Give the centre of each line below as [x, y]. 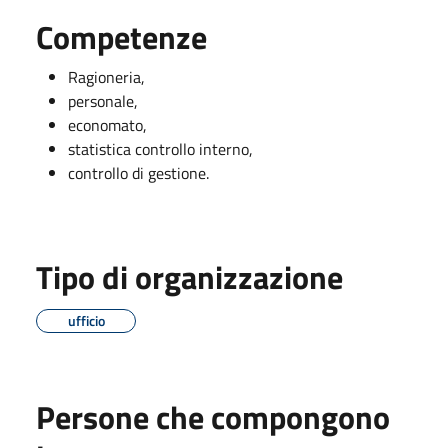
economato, [107, 124]
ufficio [86, 320]
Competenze [121, 36]
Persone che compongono [213, 416]
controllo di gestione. [138, 172]
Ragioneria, [106, 76]
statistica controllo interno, [160, 148]
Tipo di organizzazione [189, 276]
